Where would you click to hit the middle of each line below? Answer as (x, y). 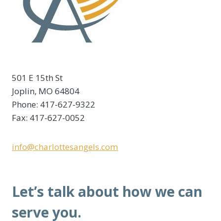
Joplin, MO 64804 (46, 91)
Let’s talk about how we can (107, 191)
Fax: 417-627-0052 (48, 117)
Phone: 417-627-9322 (54, 104)
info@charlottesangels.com (65, 147)
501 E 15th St (37, 77)
